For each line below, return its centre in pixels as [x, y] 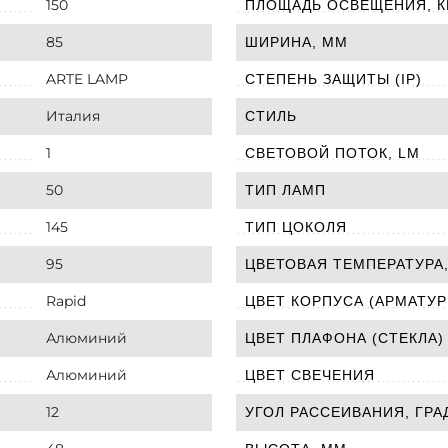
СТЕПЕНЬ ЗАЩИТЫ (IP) [333, 78]
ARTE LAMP [87, 78]
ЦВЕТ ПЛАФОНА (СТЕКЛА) [344, 337]
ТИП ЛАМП [285, 189]
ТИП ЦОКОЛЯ [296, 226]
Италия [73, 115]
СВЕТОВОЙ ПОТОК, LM [332, 152]
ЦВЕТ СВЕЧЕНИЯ [310, 374]
